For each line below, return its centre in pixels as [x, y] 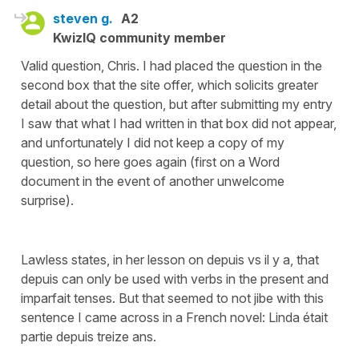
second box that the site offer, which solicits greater [169, 85]
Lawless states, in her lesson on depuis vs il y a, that [170, 260]
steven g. [83, 18]
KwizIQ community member [139, 38]
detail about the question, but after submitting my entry [177, 104]
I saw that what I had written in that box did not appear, [179, 123]
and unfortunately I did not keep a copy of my [153, 143]
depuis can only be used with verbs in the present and [175, 279]
